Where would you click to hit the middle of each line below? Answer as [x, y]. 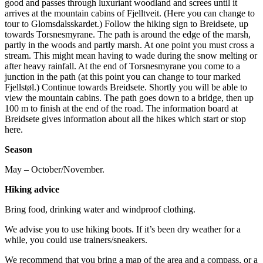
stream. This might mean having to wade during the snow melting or [131, 56]
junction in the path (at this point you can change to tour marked [123, 77]
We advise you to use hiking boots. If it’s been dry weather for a [123, 230]
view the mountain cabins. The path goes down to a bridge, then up [129, 98]
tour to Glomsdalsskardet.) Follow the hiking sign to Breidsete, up [127, 24]
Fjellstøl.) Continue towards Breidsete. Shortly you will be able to [126, 87]
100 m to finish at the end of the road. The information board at [121, 109]
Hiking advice [32, 190]
